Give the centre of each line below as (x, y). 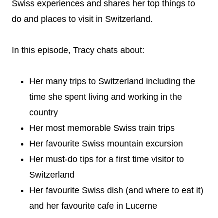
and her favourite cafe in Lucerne (93, 206)
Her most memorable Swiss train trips (102, 128)
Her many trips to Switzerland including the (112, 81)
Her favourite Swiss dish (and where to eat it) (116, 190)
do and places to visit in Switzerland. (82, 19)
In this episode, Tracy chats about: (78, 50)
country (44, 112)
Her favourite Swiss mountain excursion (106, 143)
